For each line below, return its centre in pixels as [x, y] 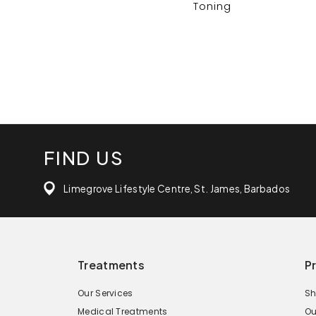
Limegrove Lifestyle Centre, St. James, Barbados [177, 188]
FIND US [84, 157]
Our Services [105, 293]
